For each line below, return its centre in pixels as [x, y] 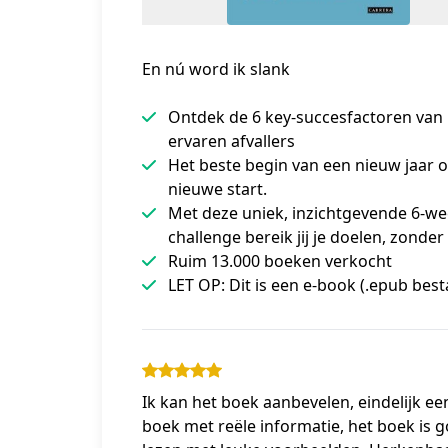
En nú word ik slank [216, 68]
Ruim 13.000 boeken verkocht [280, 260]
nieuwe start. [217, 188]
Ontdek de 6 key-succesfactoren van [305, 116]
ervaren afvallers [231, 140]
